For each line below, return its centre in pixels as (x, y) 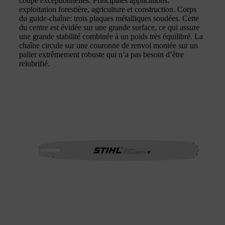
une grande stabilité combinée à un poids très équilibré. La (111, 36)
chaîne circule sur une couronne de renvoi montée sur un (108, 45)
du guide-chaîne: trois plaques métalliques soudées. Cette (109, 18)
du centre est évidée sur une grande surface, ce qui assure (109, 27)
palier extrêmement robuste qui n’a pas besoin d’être (101, 54)
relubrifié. (34, 63)
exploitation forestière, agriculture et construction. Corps (108, 9)
